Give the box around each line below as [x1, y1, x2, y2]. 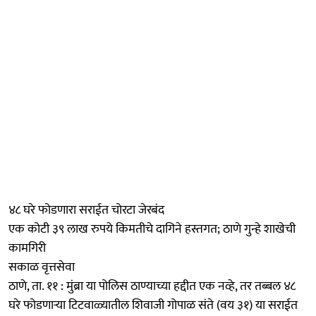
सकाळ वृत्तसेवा [8, 256, 75, 278]
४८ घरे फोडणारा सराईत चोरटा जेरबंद [8, 199, 164, 221]
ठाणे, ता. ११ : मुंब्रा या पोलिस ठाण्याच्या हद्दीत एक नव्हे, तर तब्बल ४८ [8, 275, 296, 297]
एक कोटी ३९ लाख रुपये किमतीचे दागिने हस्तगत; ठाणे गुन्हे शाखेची [8, 218, 296, 240]
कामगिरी [8, 237, 46, 259]
